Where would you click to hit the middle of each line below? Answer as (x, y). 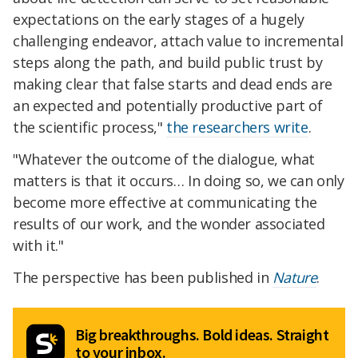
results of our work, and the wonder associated (169, 224)
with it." (38, 246)
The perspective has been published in (143, 277)
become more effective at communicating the (165, 203)
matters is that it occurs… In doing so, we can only (179, 181)
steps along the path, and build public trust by (168, 63)
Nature (294, 277)
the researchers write (237, 127)
